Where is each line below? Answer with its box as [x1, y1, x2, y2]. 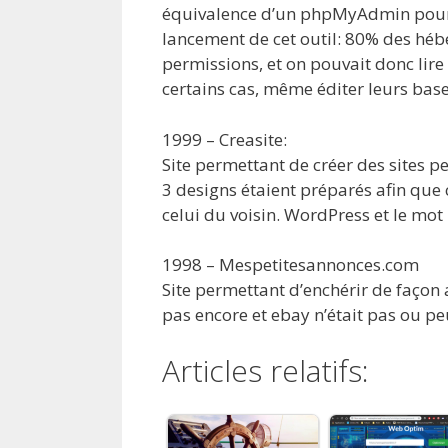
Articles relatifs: [162, 349, 369, 391]
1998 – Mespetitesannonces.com [162, 253, 419, 276]
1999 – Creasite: [162, 127, 287, 151]
